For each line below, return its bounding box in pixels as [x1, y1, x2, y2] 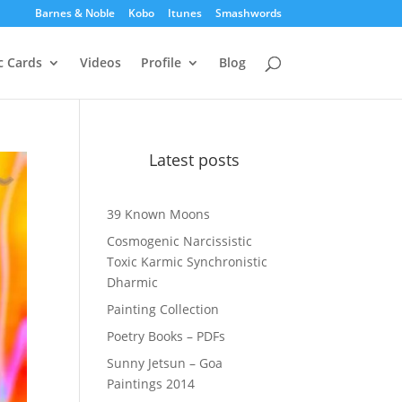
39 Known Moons [107, 205, 211, 223]
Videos [79, 54, 121, 71]
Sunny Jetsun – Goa [107, 354, 223, 371]
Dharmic [107, 274, 159, 291]
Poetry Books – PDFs [107, 328, 226, 345]
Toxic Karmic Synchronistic [107, 253, 268, 270]
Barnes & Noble [34, 5, 115, 21]
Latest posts [148, 149, 240, 170]
